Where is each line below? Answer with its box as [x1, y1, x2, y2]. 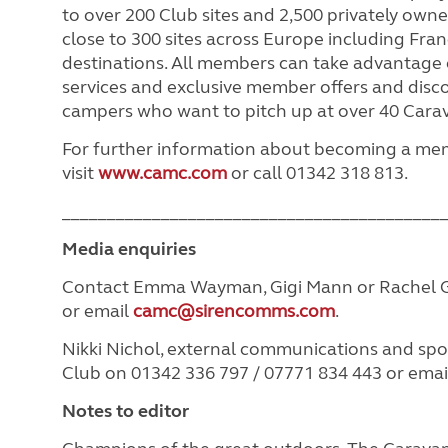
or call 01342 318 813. [227, 161, 408, 184]
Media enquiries [62, 237, 196, 260]
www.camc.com [98, 161, 227, 184]
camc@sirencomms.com [133, 299, 335, 322]
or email [62, 299, 133, 322]
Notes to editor [62, 399, 189, 422]
